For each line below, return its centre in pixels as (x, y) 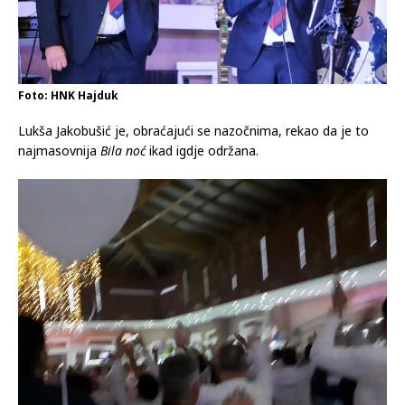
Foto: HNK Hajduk (68, 95)
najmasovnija (57, 150)
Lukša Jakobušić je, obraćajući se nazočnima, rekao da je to (193, 130)
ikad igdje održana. (204, 150)
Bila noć (123, 150)
